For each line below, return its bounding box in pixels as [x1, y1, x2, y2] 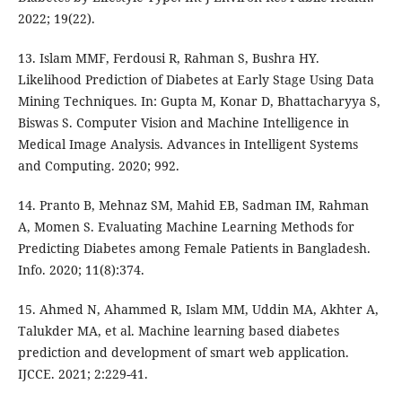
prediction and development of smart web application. [17, 344, 349, 362]
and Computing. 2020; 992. [17, 157, 179, 175]
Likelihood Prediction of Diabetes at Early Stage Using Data [17, 71, 374, 89]
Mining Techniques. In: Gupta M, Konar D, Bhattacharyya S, [17, 92, 380, 110]
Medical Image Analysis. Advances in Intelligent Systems [17, 135, 358, 153]
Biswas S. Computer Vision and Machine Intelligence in [17, 114, 349, 132]
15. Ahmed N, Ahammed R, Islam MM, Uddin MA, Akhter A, [17, 301, 379, 319]
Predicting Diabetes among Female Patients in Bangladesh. [17, 240, 371, 258]
